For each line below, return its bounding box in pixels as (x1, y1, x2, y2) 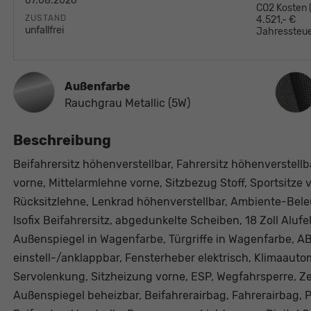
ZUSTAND (24, 13, 67, 24)
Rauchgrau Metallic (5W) (64, 96, 190, 110)
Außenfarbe (64, 80, 131, 94)
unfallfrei (24, 24, 64, 37)
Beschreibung (12, 132, 111, 149)
